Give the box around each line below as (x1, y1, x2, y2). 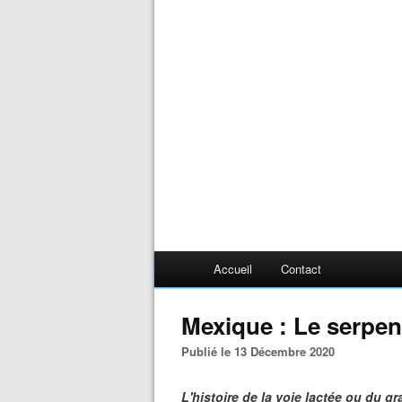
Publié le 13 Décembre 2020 (189, 343, 335, 360)
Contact (281, 260, 321, 277)
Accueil (214, 260, 252, 277)
